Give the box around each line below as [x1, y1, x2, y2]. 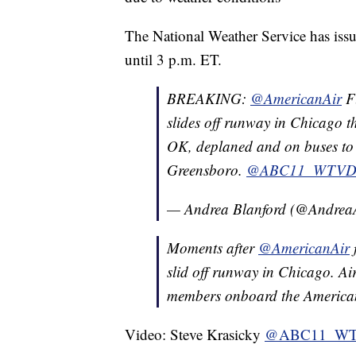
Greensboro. [167, 160, 246, 180]
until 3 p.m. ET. [125, 49, 222, 70]
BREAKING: [167, 88, 250, 109]
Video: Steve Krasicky [125, 324, 265, 345]
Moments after [167, 238, 258, 258]
